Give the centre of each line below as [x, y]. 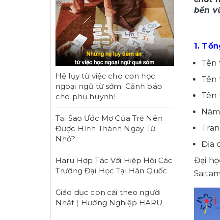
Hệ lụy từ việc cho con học [105, 76]
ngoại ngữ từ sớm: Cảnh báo [109, 86]
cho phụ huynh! [85, 97]
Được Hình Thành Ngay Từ [106, 129]
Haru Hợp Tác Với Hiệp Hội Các [114, 161]
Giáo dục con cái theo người [108, 192]
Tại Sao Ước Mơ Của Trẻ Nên [109, 118]
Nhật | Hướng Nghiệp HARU [109, 203]
